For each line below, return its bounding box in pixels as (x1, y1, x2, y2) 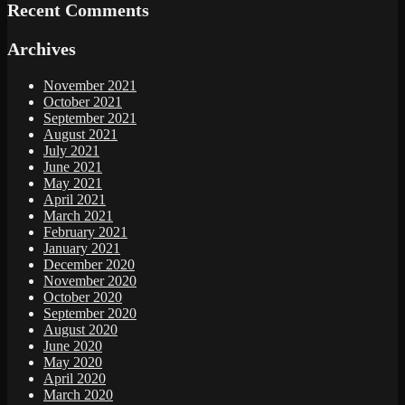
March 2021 (43, 208, 113, 224)
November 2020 (43, 273, 137, 289)
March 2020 (43, 387, 113, 403)
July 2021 (43, 143, 99, 159)
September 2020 (43, 306, 137, 322)
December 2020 (43, 257, 135, 273)
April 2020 (43, 371, 106, 387)
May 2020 (43, 354, 102, 371)
